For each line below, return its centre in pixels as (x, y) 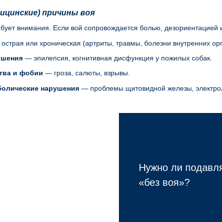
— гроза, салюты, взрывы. (86, 73)
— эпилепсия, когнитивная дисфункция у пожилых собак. (117, 58)
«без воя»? (164, 182)
